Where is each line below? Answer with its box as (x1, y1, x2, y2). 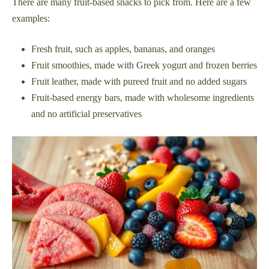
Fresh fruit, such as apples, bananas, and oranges (31, 43, 215, 54)
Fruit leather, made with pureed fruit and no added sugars (31, 76, 247, 86)
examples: (12, 13, 50, 23)
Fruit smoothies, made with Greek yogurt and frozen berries (31, 59, 257, 70)
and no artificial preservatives (31, 108, 142, 119)
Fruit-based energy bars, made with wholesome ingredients (31, 92, 254, 103)
